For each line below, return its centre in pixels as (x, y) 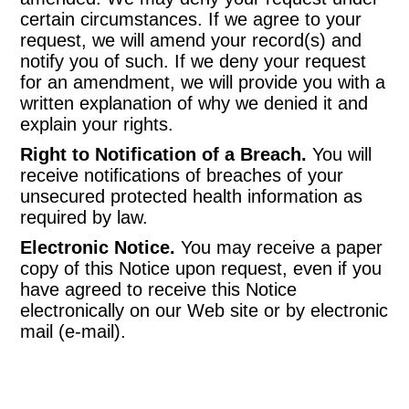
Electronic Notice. (98, 247)
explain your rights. (97, 124)
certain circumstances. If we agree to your (191, 19)
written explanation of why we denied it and (194, 103)
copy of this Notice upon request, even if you (201, 268)
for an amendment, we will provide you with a (203, 82)
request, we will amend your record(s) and (191, 40)
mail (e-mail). (73, 331)
